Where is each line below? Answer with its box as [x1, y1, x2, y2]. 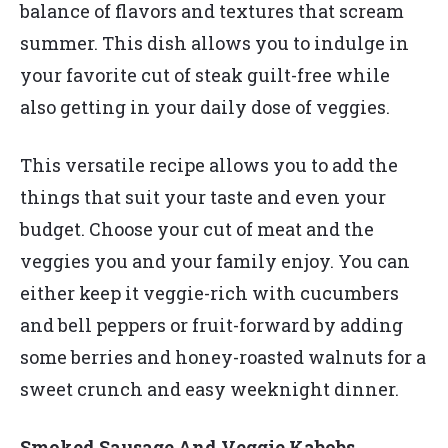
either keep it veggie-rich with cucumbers [20, 280, 399, 305]
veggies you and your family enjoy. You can [20, 248, 410, 273]
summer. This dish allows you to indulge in [20, 30, 409, 55]
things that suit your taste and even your [20, 184, 386, 209]
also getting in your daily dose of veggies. [20, 94, 394, 119]
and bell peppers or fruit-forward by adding [20, 312, 403, 337]
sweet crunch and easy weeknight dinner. [20, 376, 403, 401]
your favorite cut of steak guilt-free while [20, 62, 390, 87]
